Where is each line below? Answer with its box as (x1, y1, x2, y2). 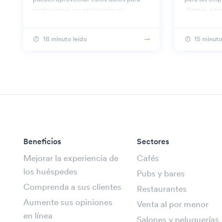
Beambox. (33, 17, 62, 24)
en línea (23, 212, 53, 221)
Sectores (137, 138, 169, 146)
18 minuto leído (43, 36, 87, 43)
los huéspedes (23, 167, 77, 176)
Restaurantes (137, 185, 187, 194)
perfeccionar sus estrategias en (33, 7, 124, 14)
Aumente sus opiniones (23, 198, 112, 207)
